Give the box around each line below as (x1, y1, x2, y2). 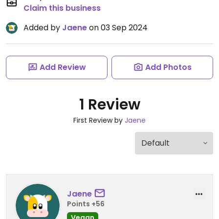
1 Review (79, 94, 140, 115)
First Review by (73, 115, 125, 125)
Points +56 (67, 198, 105, 209)
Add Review (39, 62, 86, 73)
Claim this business (23, 2, 101, 14)
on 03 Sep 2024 (87, 22, 148, 33)
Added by (23, 22, 62, 33)
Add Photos (145, 62, 192, 73)
